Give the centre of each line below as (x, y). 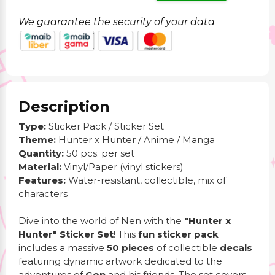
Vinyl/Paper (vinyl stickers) (122, 167)
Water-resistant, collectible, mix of (146, 180)
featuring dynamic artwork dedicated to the (120, 261)
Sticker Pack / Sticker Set (105, 126)
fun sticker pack (178, 234)
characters (43, 194)
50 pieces (130, 248)
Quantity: (41, 153)
